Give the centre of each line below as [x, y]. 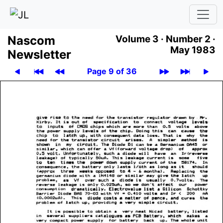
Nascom [31, 40]
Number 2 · [191, 39]
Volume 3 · [140, 39]
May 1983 [193, 50]
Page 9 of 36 [112, 71]
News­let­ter [39, 54]
